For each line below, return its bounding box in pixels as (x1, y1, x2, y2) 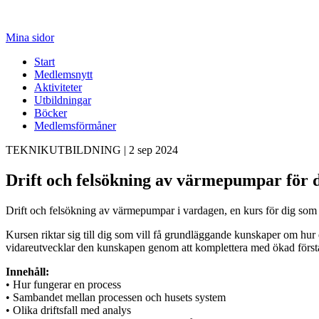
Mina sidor (6, 31, 54, 43)
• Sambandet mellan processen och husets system (6, 291, 226, 303)
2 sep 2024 (129, 144, 178, 156)
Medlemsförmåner (34, 120, 116, 132)
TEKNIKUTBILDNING (6, 144, 124, 156)
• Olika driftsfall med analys (6, 303, 131, 316)
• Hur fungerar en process (6, 278, 121, 291)
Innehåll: (6, 265, 49, 278)
